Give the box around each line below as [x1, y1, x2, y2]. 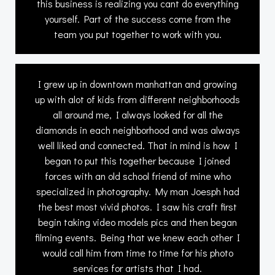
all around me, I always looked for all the [52, 107, 223, 121]
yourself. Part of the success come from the [44, 12, 231, 25]
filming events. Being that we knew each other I [35, 230, 240, 244]
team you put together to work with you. [53, 27, 222, 41]
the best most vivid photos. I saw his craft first [38, 199, 237, 213]
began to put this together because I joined [45, 153, 230, 167]
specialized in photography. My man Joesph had [36, 184, 239, 198]
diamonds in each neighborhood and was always [35, 123, 240, 136]
